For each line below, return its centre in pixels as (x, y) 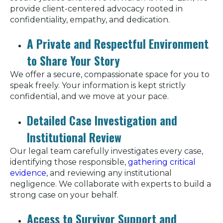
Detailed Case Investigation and (102, 120)
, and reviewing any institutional (109, 173)
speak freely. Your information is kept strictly (98, 85)
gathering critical (162, 162)
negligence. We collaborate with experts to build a (111, 184)
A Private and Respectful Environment (118, 44)
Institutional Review (74, 137)
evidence (28, 173)
